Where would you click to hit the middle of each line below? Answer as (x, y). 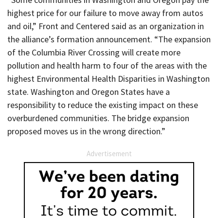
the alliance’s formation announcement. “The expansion (109, 39)
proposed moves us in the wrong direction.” (86, 131)
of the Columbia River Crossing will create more (94, 52)
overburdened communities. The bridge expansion (98, 118)
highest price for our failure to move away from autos (105, 13)
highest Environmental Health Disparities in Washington (109, 78)
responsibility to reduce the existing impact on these (103, 105)
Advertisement (109, 153)
